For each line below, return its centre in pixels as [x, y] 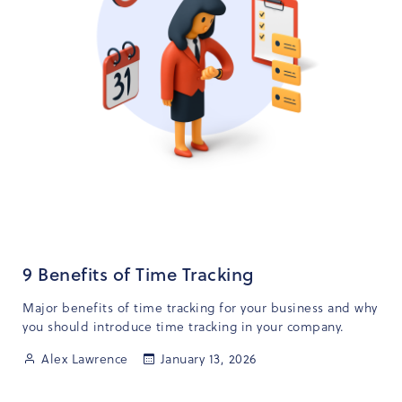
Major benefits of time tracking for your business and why [200, 308]
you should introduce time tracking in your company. [184, 327]
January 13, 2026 [208, 359]
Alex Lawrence [85, 359]
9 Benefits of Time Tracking [139, 274]
